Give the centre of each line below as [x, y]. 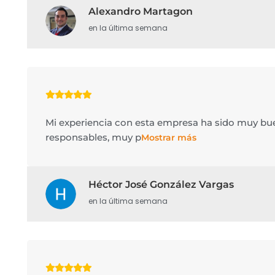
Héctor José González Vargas [161, 184]
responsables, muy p [93, 137]
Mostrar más [168, 137]
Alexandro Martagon [140, 11]
